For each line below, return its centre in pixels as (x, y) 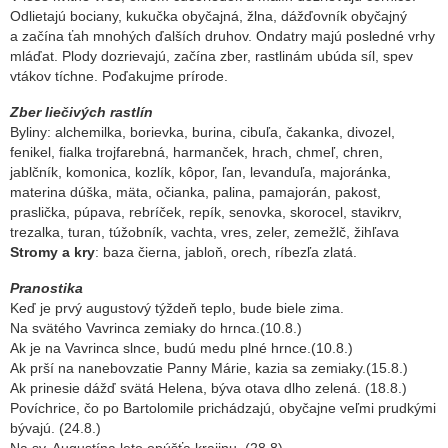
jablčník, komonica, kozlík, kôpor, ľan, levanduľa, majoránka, (200, 172)
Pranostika (46, 288)
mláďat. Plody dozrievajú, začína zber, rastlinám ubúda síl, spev (211, 56)
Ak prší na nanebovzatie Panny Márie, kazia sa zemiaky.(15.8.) (209, 368)
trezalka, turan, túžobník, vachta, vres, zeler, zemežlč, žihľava (204, 232)
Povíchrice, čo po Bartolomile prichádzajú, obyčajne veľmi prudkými (223, 408)
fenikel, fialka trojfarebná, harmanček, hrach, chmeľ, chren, (196, 152)
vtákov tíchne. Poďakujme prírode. (119, 76)
